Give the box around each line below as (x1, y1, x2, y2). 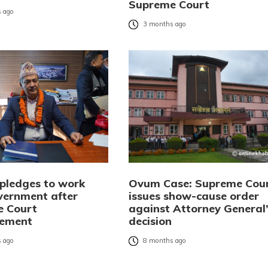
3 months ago (142, 20, 186, 29)
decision (128, 214, 172, 228)
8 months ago (142, 236, 186, 245)
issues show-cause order (128, 188, 259, 203)
